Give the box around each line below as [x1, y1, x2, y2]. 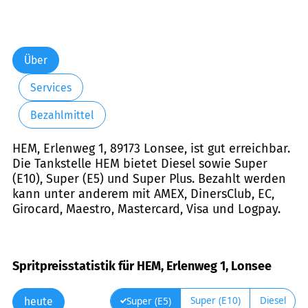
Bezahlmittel [30, 108, 94, 122]
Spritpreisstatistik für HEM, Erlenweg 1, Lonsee [12, 258, 272, 274]
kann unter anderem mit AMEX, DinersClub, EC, [12, 186, 274, 202]
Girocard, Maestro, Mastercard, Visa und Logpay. [12, 201, 280, 217]
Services [30, 80, 71, 94]
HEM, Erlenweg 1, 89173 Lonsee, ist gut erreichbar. [12, 141, 290, 157]
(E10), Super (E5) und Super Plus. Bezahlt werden [12, 171, 286, 187]
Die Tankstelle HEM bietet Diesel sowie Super [12, 156, 267, 172]
